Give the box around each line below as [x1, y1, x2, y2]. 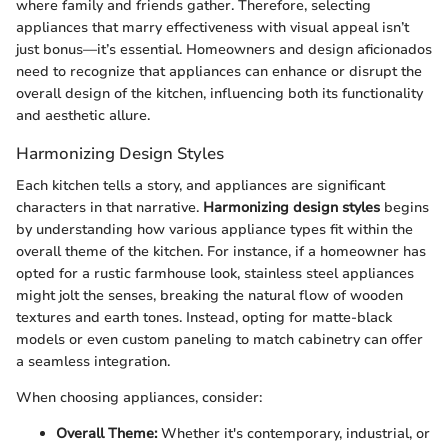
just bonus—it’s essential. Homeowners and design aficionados [16, 40, 432, 60]
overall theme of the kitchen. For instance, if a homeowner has [16, 241, 426, 261]
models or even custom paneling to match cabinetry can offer [16, 329, 423, 349]
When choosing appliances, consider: [16, 387, 262, 407]
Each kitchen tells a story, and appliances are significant [16, 175, 385, 195]
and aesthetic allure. [16, 106, 150, 126]
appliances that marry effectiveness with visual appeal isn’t [16, 18, 409, 38]
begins [380, 197, 429, 217]
